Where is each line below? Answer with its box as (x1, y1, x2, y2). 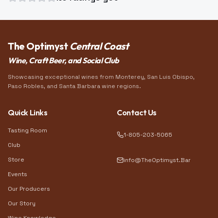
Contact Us (117, 108, 157, 117)
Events (8, 170, 27, 178)
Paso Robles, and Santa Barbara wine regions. (8, 82, 141, 90)
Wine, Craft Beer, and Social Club (8, 55, 119, 65)
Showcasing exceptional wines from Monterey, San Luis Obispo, (8, 73, 195, 81)
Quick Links (8, 108, 48, 117)
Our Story (8, 200, 36, 207)
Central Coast (69, 40, 128, 52)
